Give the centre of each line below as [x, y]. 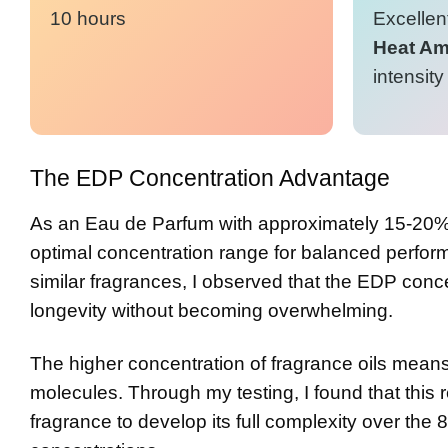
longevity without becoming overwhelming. [211, 310]
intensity [408, 76]
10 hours [88, 18]
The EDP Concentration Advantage [210, 177]
